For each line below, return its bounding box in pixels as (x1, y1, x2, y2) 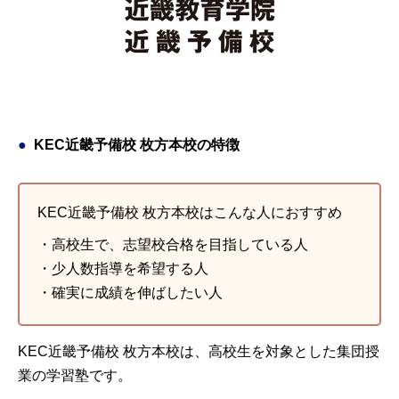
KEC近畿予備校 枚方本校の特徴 (34, 136, 240, 152)
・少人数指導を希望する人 (37, 260, 208, 276)
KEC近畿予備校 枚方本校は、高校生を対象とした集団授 (18, 343, 379, 359)
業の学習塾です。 (18, 367, 132, 383)
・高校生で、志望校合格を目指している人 (37, 236, 308, 252)
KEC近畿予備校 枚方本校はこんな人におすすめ (37, 204, 342, 220)
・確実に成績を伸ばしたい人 (37, 284, 223, 300)
